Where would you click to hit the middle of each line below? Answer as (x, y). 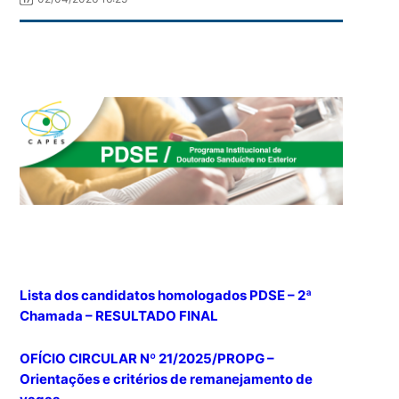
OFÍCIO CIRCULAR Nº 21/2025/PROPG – (147, 358)
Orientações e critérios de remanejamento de (167, 379)
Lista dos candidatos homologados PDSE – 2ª (166, 295)
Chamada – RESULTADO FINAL (119, 315)
